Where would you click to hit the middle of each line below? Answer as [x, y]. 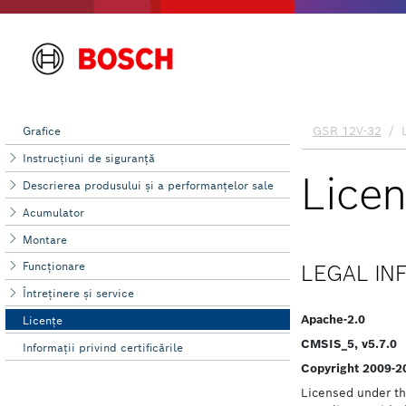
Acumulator [54, 212]
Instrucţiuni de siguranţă [89, 159]
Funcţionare [54, 266]
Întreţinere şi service [79, 294]
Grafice [42, 131]
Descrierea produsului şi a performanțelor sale [149, 185]
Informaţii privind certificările [103, 347]
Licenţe [43, 320]
